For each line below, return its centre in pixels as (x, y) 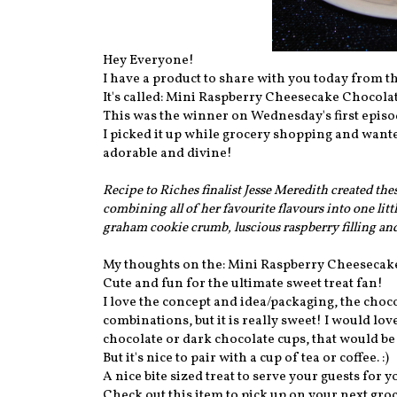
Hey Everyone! (148, 61)
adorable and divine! (167, 154)
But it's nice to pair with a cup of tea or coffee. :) (246, 359)
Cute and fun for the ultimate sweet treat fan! (243, 284)
